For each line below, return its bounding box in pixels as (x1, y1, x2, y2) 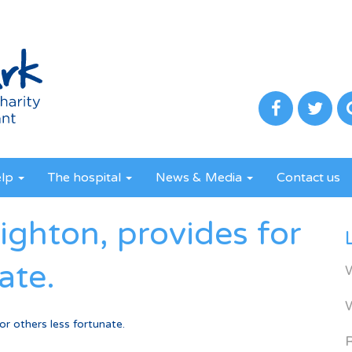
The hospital (48, 170, 124, 185)
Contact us (277, 170, 340, 185)
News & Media (156, 170, 245, 185)
